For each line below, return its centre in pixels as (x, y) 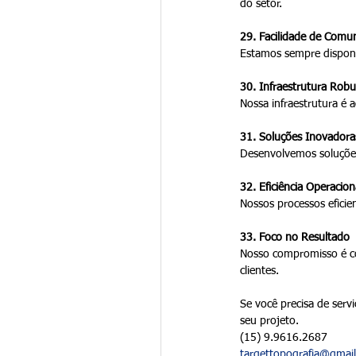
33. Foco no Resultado (294, 237)
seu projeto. (269, 321)
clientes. (259, 271)
